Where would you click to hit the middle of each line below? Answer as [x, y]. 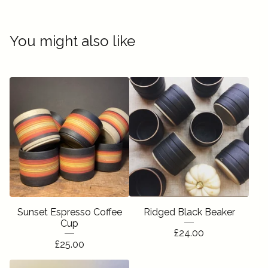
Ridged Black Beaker [189, 212]
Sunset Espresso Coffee [69, 212]
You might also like [72, 41]
